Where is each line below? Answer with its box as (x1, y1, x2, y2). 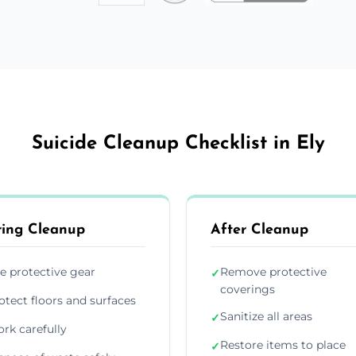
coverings (220, 281, 275, 296)
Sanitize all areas (220, 308, 312, 323)
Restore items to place (220, 337, 346, 352)
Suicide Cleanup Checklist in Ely (31, 133, 325, 153)
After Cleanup (211, 222, 308, 238)
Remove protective (220, 264, 327, 279)
